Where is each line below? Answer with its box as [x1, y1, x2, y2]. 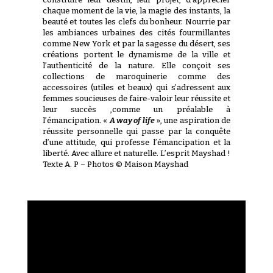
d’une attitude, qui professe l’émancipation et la [42, 137, 231, 147]
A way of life [109, 115, 155, 125]
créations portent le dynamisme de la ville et [42, 49, 231, 59]
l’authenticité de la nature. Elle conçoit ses [42, 60, 231, 70]
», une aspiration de [154, 115, 231, 125]
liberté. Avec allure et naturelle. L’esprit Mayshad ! [42, 148, 230, 158]
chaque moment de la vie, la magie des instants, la [42, 5, 231, 15]
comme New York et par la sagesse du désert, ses [42, 38, 231, 48]
